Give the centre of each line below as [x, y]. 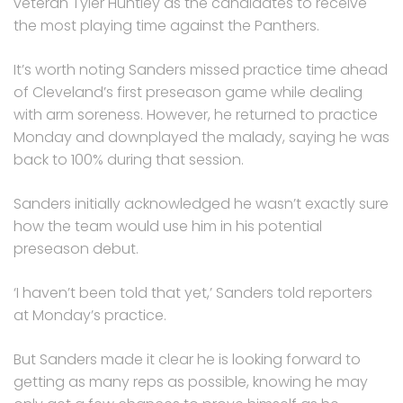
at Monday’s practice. [90, 315]
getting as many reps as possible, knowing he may [191, 381]
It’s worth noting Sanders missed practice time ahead [201, 69]
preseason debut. [76, 248]
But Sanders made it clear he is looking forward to [187, 359]
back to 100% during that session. [129, 159]
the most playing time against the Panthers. [166, 25]
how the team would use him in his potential [168, 226]
